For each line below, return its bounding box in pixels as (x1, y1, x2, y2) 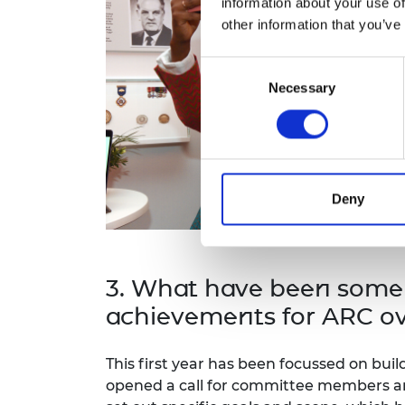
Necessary (268, 80, 335, 96)
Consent (200, 59, 250, 75)
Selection (200, 80, 255, 97)
